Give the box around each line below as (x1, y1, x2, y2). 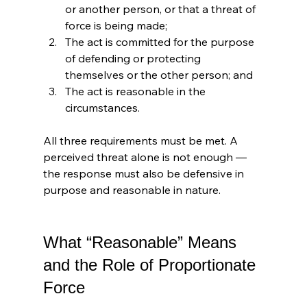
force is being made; (64, 18, 167, 32)
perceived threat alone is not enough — (42, 149, 249, 164)
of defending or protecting (64, 51, 204, 65)
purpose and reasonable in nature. (42, 182, 221, 197)
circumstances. (64, 100, 140, 114)
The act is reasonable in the (64, 84, 208, 98)
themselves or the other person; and (64, 67, 253, 82)
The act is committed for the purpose (64, 34, 257, 49)
